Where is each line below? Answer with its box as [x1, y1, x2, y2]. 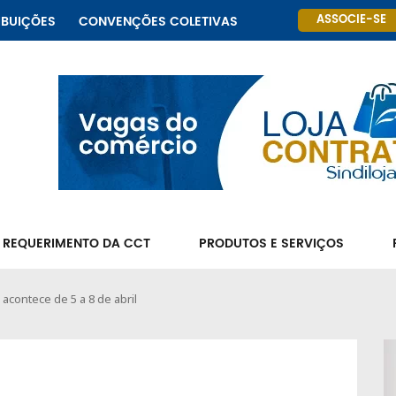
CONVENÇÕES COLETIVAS [79, 11, 238, 32]
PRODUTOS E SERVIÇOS [199, 233, 344, 254]
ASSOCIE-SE [316, 11, 386, 29]
